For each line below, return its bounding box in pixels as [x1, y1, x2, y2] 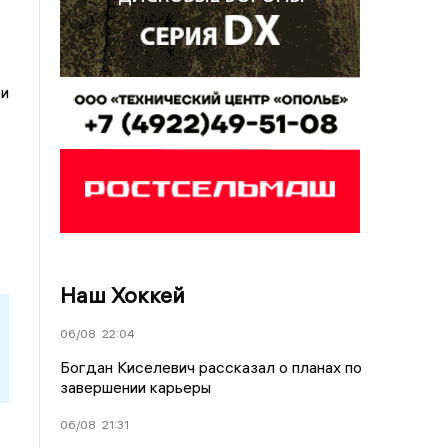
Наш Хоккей [60, 281, 186, 309]
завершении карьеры [60, 377, 212, 397]
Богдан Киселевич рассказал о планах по [60, 357, 363, 377]
